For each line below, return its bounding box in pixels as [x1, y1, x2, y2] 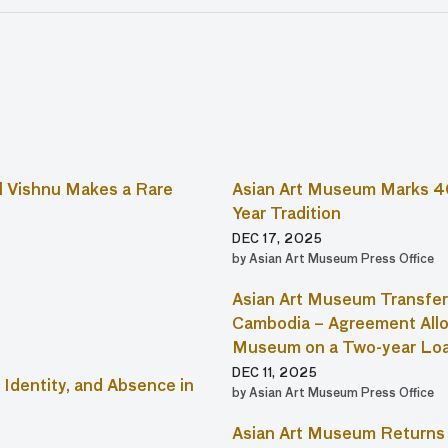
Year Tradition [232, 207, 341, 223]
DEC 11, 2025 [232, 368, 317, 380]
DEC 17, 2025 [232, 234, 322, 246]
